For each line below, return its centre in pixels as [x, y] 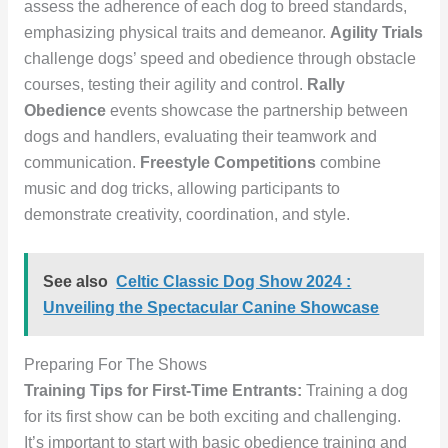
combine [348, 163]
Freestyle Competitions [227, 163]
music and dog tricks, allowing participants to [181, 189]
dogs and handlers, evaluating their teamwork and [200, 137]
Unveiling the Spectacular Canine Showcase [211, 307]
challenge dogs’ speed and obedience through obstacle [219, 59]
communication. [81, 163]
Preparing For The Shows [115, 364]
